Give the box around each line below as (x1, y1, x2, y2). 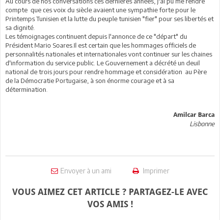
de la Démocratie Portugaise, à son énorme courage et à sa (5, 76, 174, 84)
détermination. (5, 85, 48, 93)
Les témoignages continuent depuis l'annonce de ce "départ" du (5, 32, 187, 40)
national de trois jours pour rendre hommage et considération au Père (5, 67, 207, 76)
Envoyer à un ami (60, 166, 111, 175)
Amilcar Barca (173, 110, 215, 118)
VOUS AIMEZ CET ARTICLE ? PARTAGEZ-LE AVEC (12, 186, 208, 197)
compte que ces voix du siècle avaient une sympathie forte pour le (5, 5, 195, 14)
